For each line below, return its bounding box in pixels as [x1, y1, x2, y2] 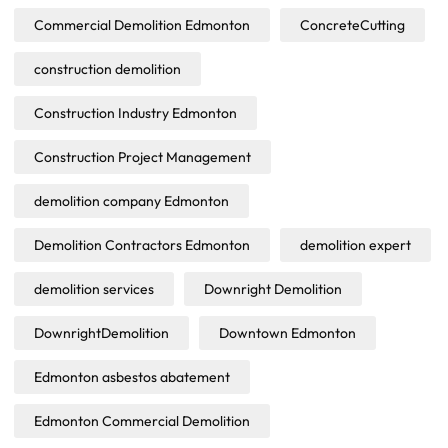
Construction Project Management [34, 147, 251, 166]
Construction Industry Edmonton [34, 103, 237, 122]
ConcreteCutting [300, 15, 405, 34]
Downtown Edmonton [219, 323, 356, 342]
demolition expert [300, 235, 411, 254]
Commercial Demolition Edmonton [34, 15, 250, 34]
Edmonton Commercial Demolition [34, 411, 250, 430]
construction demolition [34, 59, 181, 78]
